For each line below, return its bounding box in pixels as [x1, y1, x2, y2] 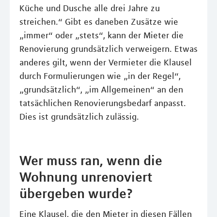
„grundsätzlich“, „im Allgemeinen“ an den [19, 84, 183, 95]
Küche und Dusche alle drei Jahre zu [19, 3, 160, 14]
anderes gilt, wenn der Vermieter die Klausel [19, 57, 192, 68]
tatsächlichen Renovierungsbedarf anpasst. [19, 98, 186, 108]
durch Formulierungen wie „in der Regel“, [19, 71, 181, 81]
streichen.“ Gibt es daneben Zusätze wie [19, 16, 178, 27]
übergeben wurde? [19, 185, 133, 201]
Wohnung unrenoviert [19, 169, 153, 185]
